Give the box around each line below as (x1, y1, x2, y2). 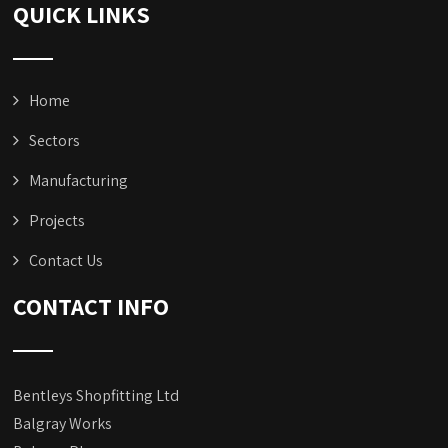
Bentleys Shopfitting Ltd (13, 385, 180, 407)
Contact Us (29, 250, 104, 272)
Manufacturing (29, 170, 129, 192)
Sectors (29, 130, 81, 152)
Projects (29, 210, 86, 232)
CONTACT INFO (13, 290, 170, 323)
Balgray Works (13, 413, 113, 435)
